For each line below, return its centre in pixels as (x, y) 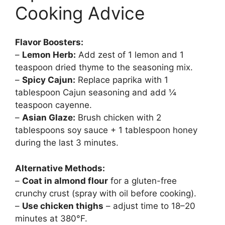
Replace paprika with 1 (122, 80)
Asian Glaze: (49, 118)
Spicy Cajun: (49, 80)
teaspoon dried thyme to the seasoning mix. (104, 68)
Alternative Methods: (60, 168)
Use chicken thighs (63, 206)
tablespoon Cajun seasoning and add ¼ (96, 93)
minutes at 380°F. (51, 218)
